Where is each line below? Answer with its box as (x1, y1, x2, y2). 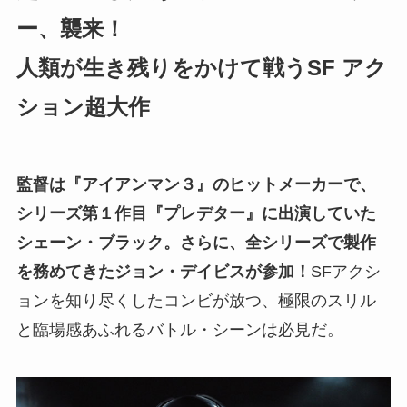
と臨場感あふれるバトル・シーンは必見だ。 (15, 321, 343, 340)
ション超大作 (15, 94, 150, 120)
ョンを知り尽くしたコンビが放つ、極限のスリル (15, 292, 376, 311)
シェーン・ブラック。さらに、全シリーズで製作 (15, 233, 376, 253)
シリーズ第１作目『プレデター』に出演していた (15, 204, 376, 223)
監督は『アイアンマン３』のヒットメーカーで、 (15, 175, 376, 194)
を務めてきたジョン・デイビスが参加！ (15, 263, 311, 282)
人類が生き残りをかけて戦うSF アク (15, 55, 387, 81)
